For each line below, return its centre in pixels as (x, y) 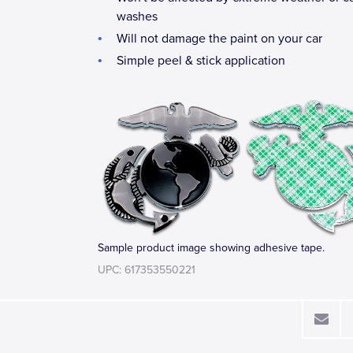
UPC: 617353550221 (147, 270)
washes (137, 17)
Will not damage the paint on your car (219, 39)
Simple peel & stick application (201, 61)
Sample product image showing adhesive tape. (211, 248)
